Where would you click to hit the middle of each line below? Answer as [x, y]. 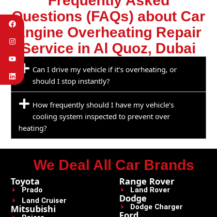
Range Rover [147, 181]
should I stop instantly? [71, 81]
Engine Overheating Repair [108, 32]
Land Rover [150, 190]
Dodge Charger [156, 207]
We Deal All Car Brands [114, 165]
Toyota [25, 181]
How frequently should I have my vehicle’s [103, 104]
